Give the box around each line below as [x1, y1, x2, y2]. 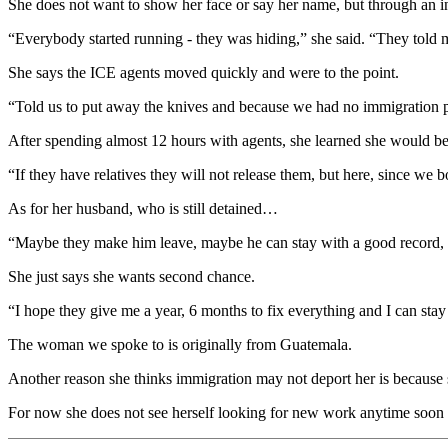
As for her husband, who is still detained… [8, 200, 278, 217]
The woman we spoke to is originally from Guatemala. [8, 336, 352, 353]
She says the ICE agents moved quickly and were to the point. [8, 64, 399, 81]
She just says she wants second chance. [8, 268, 255, 285]
